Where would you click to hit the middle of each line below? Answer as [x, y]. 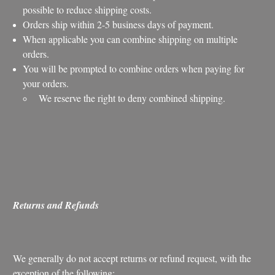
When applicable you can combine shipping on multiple [130, 39]
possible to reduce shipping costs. [87, 9]
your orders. [46, 83]
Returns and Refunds [56, 205]
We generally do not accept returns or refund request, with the [132, 258]
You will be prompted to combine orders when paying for [134, 68]
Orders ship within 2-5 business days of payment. [118, 24]
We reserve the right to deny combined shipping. [129, 98]
